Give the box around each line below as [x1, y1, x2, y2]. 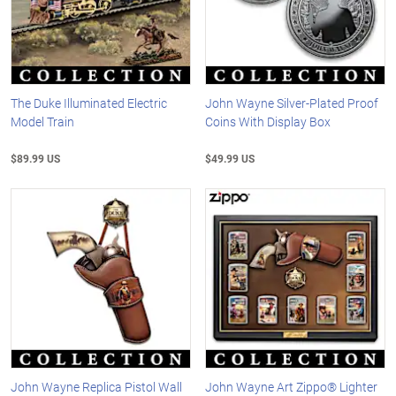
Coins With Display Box [205, 113, 331, 131]
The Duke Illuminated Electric [11, 95, 167, 112]
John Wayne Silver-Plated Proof [205, 95, 379, 112]
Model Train [11, 113, 74, 131]
